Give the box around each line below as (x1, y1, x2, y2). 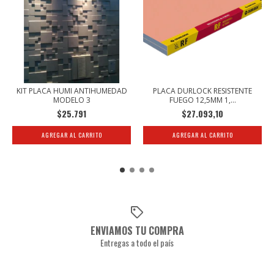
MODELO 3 (53, 94, 91, 105)
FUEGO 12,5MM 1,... (169, 94, 236, 105)
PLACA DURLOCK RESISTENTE (153, 85, 252, 96)
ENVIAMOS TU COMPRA (90, 223, 184, 239)
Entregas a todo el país (100, 236, 174, 250)
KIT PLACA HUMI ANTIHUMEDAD (16, 85, 127, 96)
